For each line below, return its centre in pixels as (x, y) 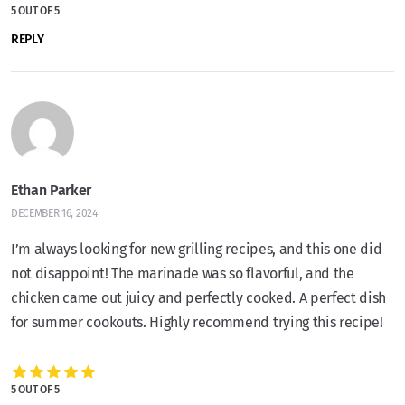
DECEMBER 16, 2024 (54, 214)
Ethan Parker (52, 191)
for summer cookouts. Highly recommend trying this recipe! (197, 323)
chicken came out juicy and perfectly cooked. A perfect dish (199, 298)
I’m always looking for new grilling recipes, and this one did (197, 250)
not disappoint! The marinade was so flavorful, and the (183, 274)
